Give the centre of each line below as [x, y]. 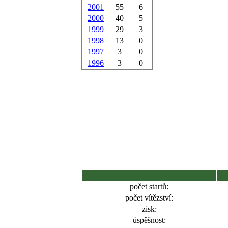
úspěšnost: [149, 220]
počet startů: [149, 187]
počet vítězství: [149, 198]
